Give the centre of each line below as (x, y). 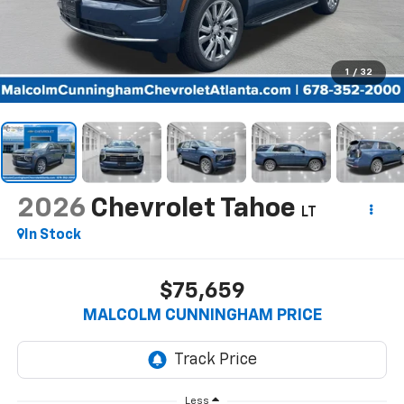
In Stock (52, 235)
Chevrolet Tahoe (193, 209)
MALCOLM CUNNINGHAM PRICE (202, 316)
